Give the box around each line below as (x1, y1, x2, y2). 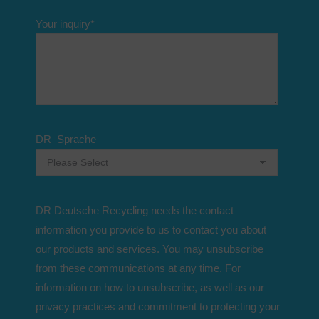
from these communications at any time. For (36, 262, 241, 274)
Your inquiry (36, 18, 90, 30)
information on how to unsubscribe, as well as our (36, 281, 264, 293)
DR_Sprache (36, 133, 96, 145)
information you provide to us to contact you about (36, 224, 266, 236)
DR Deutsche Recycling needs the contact (36, 204, 234, 216)
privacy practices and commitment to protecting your (36, 300, 280, 313)
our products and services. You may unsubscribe (36, 243, 263, 255)
